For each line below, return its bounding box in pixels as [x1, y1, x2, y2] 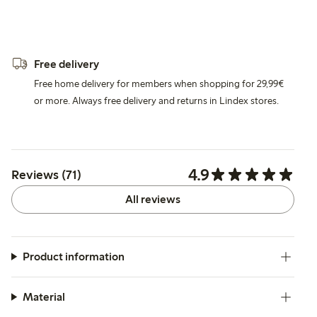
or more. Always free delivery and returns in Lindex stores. [34, 94, 279, 107]
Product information [22, 249, 125, 263]
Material [22, 289, 65, 304]
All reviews [125, 192, 180, 206]
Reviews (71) [11, 166, 81, 183]
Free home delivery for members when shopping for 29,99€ [34, 77, 284, 90]
